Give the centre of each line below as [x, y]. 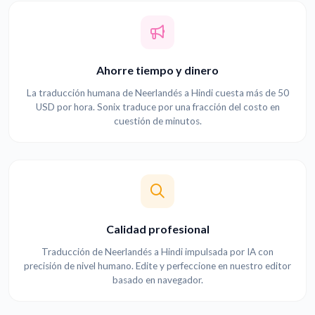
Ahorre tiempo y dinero [157, 70]
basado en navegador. [157, 280]
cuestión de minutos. [157, 121]
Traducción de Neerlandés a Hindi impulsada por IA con [157, 252]
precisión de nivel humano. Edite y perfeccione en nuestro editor [157, 266]
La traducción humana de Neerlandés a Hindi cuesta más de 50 [157, 93]
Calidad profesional [157, 229]
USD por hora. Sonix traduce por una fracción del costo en [157, 107]
